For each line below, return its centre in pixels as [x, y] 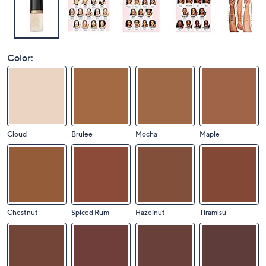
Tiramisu [213, 212]
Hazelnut [150, 212]
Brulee [82, 134]
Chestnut [23, 212]
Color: [20, 58]
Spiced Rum [90, 212]
